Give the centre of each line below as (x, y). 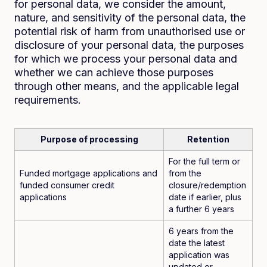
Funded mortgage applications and (89, 173)
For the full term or (204, 161)
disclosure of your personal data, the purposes (129, 45)
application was (199, 255)
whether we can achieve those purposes (114, 72)
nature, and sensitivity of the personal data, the (130, 18)
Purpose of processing (89, 139)
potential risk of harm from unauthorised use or (130, 31)
